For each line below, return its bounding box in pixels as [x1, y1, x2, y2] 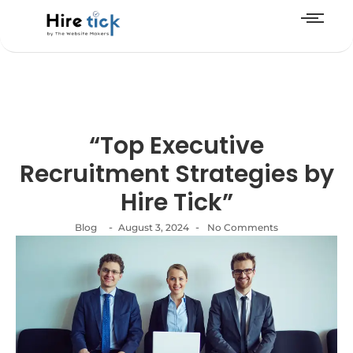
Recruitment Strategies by [19, 158, 334, 191]
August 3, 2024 [118, 221, 189, 234]
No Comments [205, 221, 278, 234]
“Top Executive [89, 129, 264, 163]
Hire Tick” [120, 186, 233, 220]
